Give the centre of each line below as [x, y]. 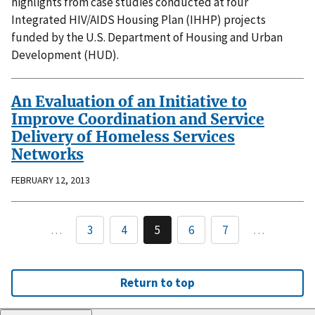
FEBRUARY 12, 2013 [51, 180]
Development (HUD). [65, 55]
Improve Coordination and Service [138, 120]
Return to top [157, 283]
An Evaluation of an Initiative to [129, 102]
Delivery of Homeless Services [123, 137]
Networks [47, 155]
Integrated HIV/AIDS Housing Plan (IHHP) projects [139, 20]
